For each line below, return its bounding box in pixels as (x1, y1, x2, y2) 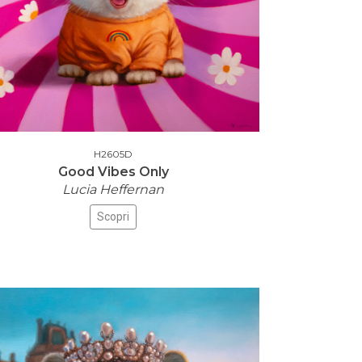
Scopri (97, 210, 129, 223)
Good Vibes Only (57, 164, 169, 179)
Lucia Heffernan (62, 182, 164, 197)
